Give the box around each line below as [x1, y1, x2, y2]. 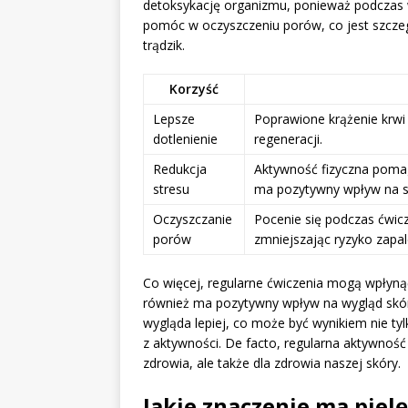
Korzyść [169, 80, 219, 98]
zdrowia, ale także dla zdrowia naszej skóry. [143, 354, 401, 372]
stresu [153, 180, 189, 199]
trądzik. [143, 36, 185, 55]
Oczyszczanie [153, 210, 232, 229]
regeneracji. [254, 130, 322, 148]
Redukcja [153, 160, 207, 178]
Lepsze [153, 110, 195, 128]
